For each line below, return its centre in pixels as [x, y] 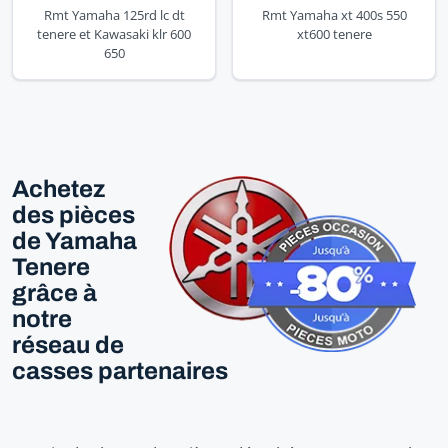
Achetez [58, 188]
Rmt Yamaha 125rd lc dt [114, 14]
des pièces [73, 214]
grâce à [54, 292]
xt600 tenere [334, 33]
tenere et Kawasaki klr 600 [114, 33]
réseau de [68, 344]
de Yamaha [74, 240]
